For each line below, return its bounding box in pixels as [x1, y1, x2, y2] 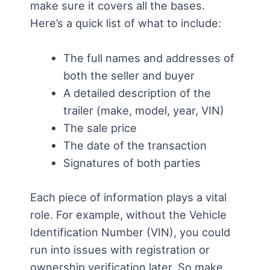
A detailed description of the [63, 86, 211, 100]
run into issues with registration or [30, 242, 210, 256]
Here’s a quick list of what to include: [30, 16, 221, 30]
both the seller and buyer [63, 69, 195, 83]
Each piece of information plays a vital [30, 190, 227, 204]
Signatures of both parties [63, 156, 201, 170]
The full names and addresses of [63, 51, 234, 65]
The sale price [63, 121, 137, 135]
